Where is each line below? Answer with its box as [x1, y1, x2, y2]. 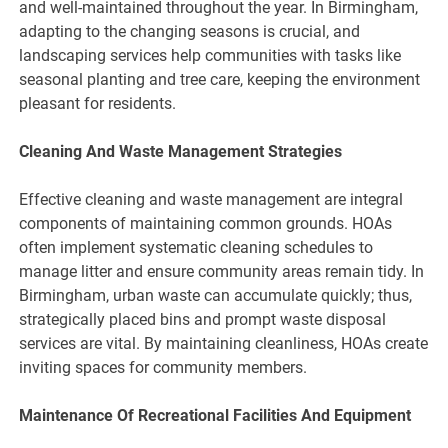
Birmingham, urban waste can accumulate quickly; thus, [19, 286, 413, 306]
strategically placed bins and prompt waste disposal [19, 310, 387, 330]
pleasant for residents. [19, 94, 177, 114]
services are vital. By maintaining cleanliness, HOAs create [19, 334, 429, 354]
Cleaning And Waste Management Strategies [19, 142, 343, 162]
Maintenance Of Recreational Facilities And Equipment [19, 406, 412, 426]
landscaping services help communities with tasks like [19, 46, 402, 66]
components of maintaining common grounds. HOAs [19, 214, 393, 234]
